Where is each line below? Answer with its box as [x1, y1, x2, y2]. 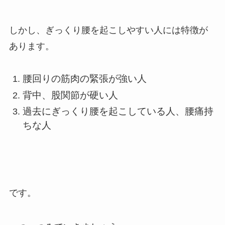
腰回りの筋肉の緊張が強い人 [22, 73, 147, 84]
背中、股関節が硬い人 [22, 89, 118, 100]
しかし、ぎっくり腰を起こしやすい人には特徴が [9, 25, 208, 35]
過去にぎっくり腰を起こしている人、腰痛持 [22, 106, 213, 117]
